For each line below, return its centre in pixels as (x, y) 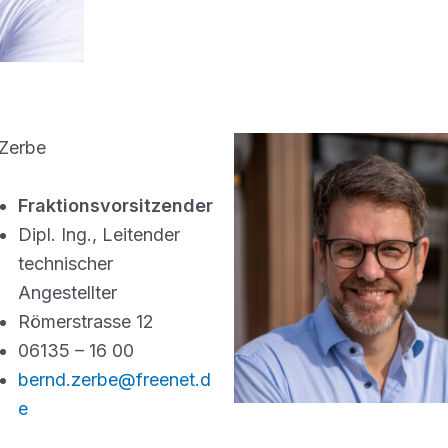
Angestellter (67, 292)
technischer (65, 263)
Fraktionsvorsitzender (115, 205)
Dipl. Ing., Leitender (99, 234)
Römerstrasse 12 (86, 321)
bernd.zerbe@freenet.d (114, 379)
